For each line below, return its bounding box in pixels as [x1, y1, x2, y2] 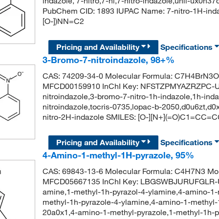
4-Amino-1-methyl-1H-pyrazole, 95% [42, 149, 194, 160]
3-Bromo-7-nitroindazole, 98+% [42, 54, 175, 65]
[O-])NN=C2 [42, 16, 84, 26]
